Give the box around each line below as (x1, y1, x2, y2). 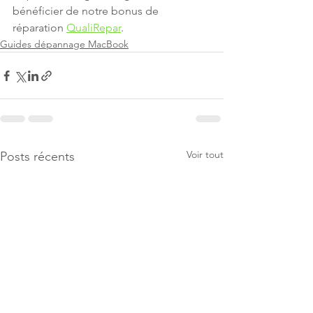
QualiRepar (66, 21, 121, 35)
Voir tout (187, 148, 224, 161)
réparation (13, 21, 66, 35)
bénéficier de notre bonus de (13, 4, 161, 18)
